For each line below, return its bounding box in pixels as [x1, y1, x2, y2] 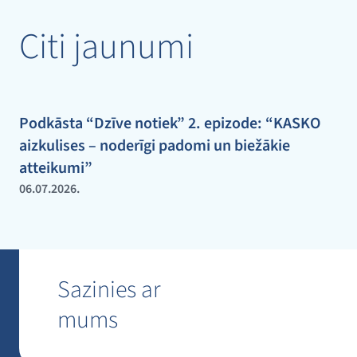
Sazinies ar [57, 273, 161, 307]
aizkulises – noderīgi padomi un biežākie [19, 135, 290, 157]
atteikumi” [19, 157, 92, 179]
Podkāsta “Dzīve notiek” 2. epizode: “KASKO [19, 112, 320, 135]
